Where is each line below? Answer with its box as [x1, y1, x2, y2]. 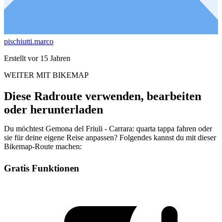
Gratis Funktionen [4, 163, 79, 173]
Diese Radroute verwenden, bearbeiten [4, 89, 201, 103]
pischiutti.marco [4, 37, 54, 46]
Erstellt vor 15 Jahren [4, 54, 70, 62]
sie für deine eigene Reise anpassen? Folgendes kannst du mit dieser [4, 133, 216, 142]
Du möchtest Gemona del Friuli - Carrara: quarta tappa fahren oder [4, 124, 212, 133]
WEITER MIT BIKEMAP [4, 70, 89, 79]
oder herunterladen [4, 103, 103, 116]
